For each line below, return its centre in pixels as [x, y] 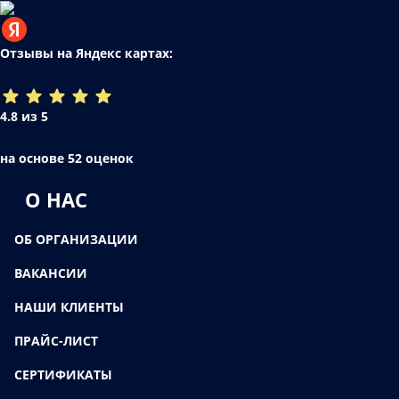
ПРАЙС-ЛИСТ [56, 340]
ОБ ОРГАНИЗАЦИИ [76, 239]
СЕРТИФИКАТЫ [63, 374]
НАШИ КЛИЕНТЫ [69, 306]
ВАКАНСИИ [51, 273]
